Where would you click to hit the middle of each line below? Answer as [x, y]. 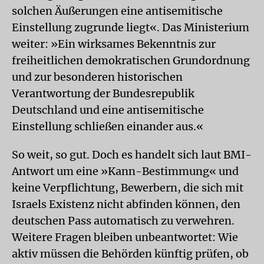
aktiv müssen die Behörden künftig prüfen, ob [130, 254]
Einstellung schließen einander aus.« [108, 126]
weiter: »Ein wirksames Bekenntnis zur [114, 44]
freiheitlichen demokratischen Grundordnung [131, 60]
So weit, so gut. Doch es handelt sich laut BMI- [132, 155]
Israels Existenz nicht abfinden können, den [126, 204]
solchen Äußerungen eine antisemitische [117, 11]
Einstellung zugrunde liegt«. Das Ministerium [131, 27]
